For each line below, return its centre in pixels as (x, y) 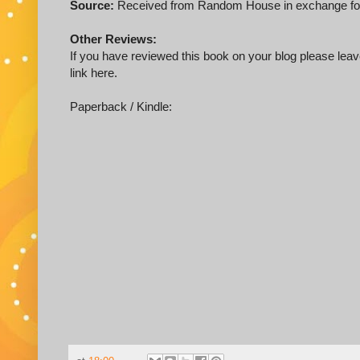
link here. (94, 73)
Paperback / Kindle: (121, 107)
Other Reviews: (113, 39)
